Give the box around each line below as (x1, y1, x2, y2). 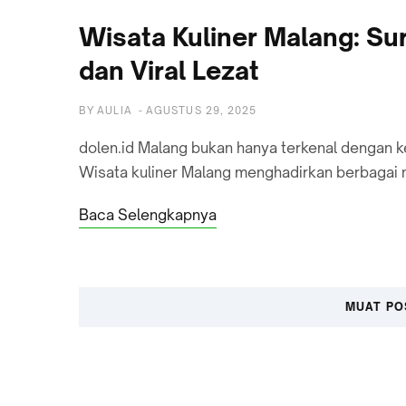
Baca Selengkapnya (79, 206, 217, 224)
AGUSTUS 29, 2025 (145, 104, 257, 117)
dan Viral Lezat (79, 55, 259, 85)
